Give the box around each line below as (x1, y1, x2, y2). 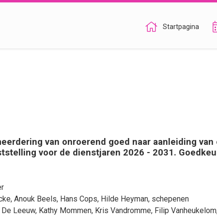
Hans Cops (60, 194, 97, 203)
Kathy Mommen (39, 206, 92, 215)
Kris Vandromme (95, 206, 151, 215)
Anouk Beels (14, 194, 57, 203)
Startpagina (163, 23, 199, 31)
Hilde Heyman (101, 194, 148, 203)
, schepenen (148, 194, 189, 203)
